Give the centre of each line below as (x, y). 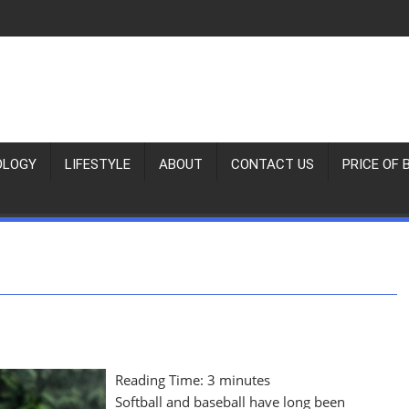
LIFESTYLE (98, 164)
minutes (245, 380)
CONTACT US (273, 164)
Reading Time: (162, 380)
